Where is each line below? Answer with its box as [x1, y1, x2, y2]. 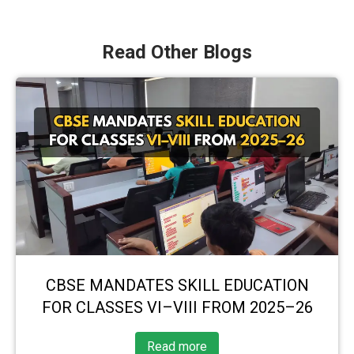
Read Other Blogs [102, 41, 252, 64]
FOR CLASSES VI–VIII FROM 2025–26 [41, 297, 313, 317]
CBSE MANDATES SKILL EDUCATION [45, 275, 309, 295]
